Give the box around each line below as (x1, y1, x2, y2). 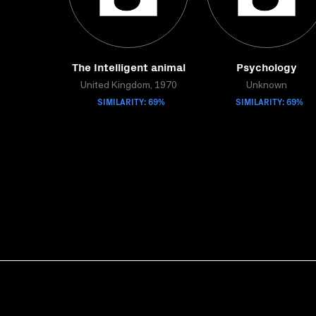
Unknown (246, 81, 287, 91)
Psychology (236, 59, 297, 74)
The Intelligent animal (71, 59, 186, 74)
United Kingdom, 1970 (80, 81, 177, 91)
